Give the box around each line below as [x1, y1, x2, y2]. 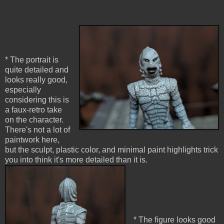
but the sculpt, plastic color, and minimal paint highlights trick [5, 145, 218, 154]
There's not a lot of [5, 125, 70, 134]
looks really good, [5, 75, 67, 84]
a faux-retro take [5, 105, 62, 114]
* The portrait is [5, 55, 58, 64]
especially [5, 85, 41, 94]
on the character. [5, 115, 63, 124]
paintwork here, [5, 135, 59, 144]
